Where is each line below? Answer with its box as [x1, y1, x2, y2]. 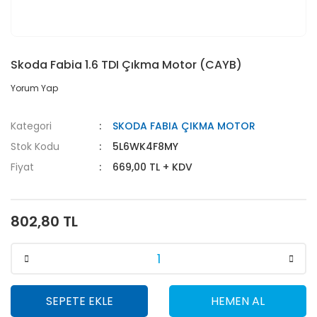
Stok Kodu [11, 139, 59, 154]
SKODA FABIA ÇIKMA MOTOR [113, 119, 256, 133]
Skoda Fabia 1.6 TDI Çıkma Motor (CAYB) [11, 57, 242, 73]
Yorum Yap [11, 82, 58, 94]
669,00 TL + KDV [113, 160, 193, 174]
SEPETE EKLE [45, 292, 113, 309]
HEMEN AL [211, 292, 265, 309]
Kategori [11, 119, 52, 133]
